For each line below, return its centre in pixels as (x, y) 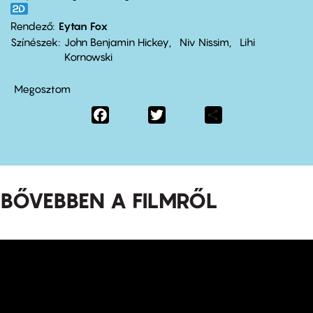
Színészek (34, 42)
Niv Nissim (204, 42)
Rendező (31, 26)
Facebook (134, 114)
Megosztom (42, 88)
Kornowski (88, 56)
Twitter (183, 114)
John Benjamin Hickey (117, 42)
